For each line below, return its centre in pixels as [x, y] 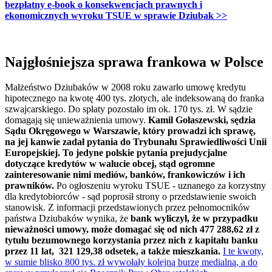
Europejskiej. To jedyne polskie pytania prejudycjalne [116, 153]
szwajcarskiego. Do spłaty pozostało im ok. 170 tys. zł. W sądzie [129, 109]
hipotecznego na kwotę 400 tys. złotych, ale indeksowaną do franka [134, 98]
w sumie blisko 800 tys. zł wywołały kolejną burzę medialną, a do [131, 262]
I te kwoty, [243, 251]
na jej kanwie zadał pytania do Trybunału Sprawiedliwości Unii [136, 142]
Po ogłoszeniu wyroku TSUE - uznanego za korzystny [161, 186]
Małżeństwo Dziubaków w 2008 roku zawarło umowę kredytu [125, 87]
